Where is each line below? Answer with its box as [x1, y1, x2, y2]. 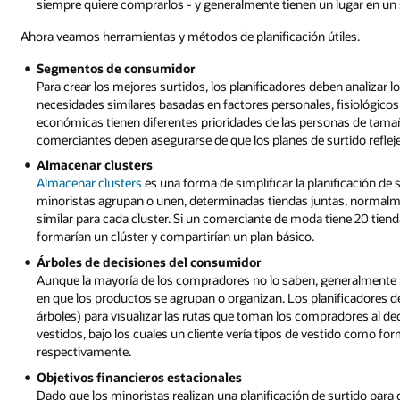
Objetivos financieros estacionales [37, 368, 243, 386]
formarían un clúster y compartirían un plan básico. [37, 228, 315, 246]
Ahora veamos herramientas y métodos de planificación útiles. [21, 28, 361, 46]
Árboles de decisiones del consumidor [37, 254, 262, 271]
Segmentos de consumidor [37, 59, 196, 77]
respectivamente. [37, 343, 132, 361]
